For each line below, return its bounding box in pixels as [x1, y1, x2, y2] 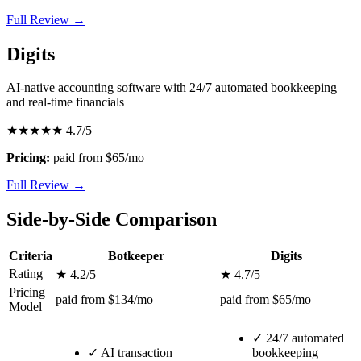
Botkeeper [108, 249, 164, 263]
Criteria [9, 249, 52, 263]
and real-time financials [6, 95, 124, 110]
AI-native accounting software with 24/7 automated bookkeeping [6, 81, 337, 95]
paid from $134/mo [56, 293, 153, 307]
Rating [9, 267, 43, 281]
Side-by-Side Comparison [6, 209, 217, 230]
